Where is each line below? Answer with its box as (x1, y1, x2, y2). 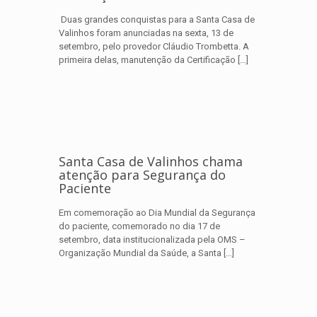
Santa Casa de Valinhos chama (59, 153, 243, 170)
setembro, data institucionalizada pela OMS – (59, 234, 246, 245)
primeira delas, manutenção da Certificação (59, 54, 236, 65)
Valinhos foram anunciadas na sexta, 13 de (59, 28, 234, 38)
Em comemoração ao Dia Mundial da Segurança (59, 207, 255, 218)
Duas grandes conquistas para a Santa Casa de (59, 14, 255, 25)
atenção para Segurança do (59, 166, 226, 183)
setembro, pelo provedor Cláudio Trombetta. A (59, 41, 249, 52)
